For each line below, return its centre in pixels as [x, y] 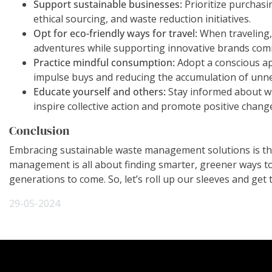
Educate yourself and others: [100, 91]
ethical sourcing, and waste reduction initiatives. [142, 19]
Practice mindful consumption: [104, 62]
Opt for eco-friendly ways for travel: [115, 33]
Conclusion [39, 130]
